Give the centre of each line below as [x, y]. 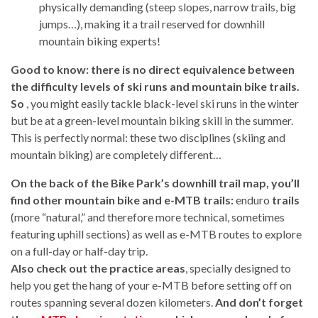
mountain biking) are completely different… [116, 154]
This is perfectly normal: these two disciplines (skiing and [148, 137]
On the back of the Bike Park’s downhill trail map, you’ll [155, 182]
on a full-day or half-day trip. [79, 251]
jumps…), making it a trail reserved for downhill [152, 23]
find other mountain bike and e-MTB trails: [123, 199]
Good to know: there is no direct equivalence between [153, 69]
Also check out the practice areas [98, 268]
